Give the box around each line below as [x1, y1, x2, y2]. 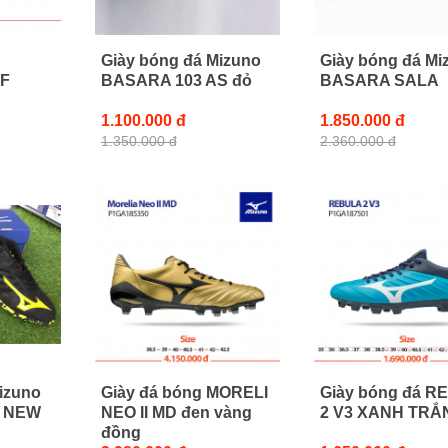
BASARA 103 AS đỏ [100, 71, 252, 89]
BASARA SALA [320, 71, 440, 89]
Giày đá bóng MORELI [100, 383, 268, 401]
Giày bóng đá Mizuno [100, 51, 261, 69]
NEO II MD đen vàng [100, 403, 252, 421]
